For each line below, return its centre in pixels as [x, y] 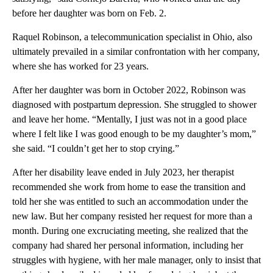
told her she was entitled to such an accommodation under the [130, 201]
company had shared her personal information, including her [128, 245]
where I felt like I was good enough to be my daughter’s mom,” [134, 133]
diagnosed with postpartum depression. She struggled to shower [134, 104]
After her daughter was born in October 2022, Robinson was [129, 90]
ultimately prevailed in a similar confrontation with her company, [136, 51]
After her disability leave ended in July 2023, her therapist [123, 172]
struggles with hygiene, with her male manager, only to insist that [136, 260]
